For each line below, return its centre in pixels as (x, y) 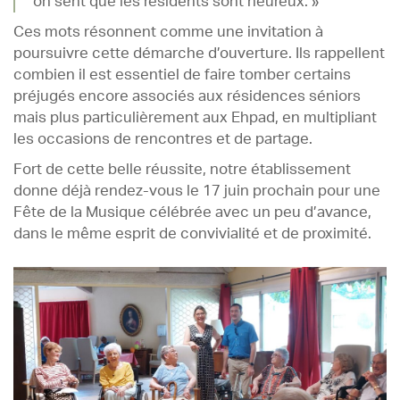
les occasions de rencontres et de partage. (163, 140)
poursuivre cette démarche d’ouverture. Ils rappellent (199, 54)
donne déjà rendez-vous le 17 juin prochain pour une (197, 192)
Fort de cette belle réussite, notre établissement (182, 170)
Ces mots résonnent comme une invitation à (168, 33)
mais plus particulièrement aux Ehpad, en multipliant (195, 118)
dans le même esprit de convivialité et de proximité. (192, 234)
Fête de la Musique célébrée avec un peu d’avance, (192, 213)
